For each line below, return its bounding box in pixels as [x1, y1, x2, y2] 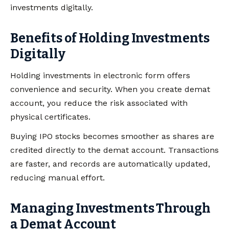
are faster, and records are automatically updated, [10, 158, 210, 169]
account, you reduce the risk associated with [10, 98, 188, 108]
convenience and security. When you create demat [10, 84, 210, 94]
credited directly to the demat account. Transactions [10, 145, 219, 155]
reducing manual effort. [10, 172, 105, 182]
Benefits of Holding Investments [10, 31, 210, 47]
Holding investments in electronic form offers [10, 70, 190, 80]
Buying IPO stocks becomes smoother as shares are [10, 131, 214, 141]
